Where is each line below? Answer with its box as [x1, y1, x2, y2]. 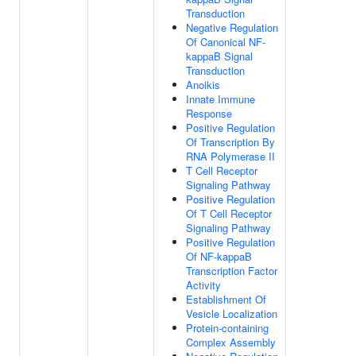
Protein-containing [186, 320, 269, 335]
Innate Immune [186, 91, 255, 106]
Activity [186, 277, 221, 292]
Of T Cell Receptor [186, 206, 272, 221]
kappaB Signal [186, 48, 253, 64]
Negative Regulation [186, 20, 278, 35]
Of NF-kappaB [186, 249, 252, 264]
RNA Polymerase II [186, 149, 275, 164]
